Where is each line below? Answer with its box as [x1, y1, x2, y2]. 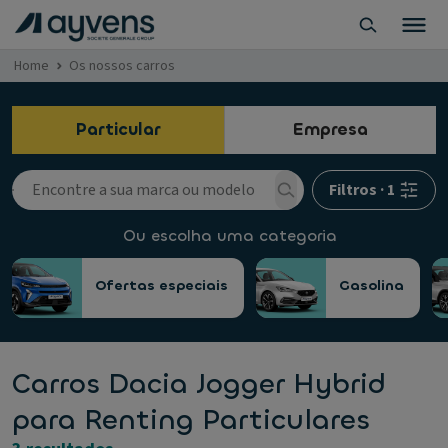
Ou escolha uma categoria [123, 225, 337, 246]
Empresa [292, 118, 368, 141]
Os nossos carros [69, 56, 175, 76]
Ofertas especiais [95, 276, 228, 295]
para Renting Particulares [12, 402, 370, 438]
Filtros [329, 179, 377, 201]
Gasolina [339, 276, 404, 295]
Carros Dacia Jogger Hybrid [12, 366, 386, 402]
